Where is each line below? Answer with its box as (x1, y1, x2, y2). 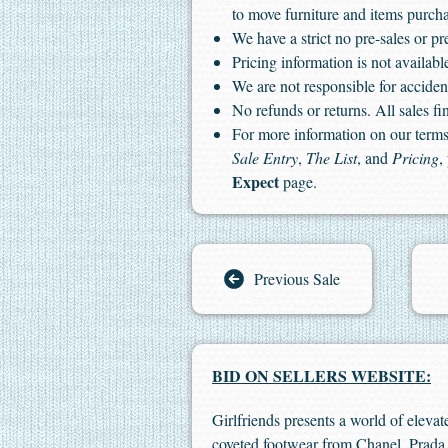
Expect (232, 170, 279, 193)
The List (306, 147, 357, 168)
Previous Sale (254, 268, 340, 289)
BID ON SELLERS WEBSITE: (212, 364, 431, 387)
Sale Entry (232, 147, 298, 168)
